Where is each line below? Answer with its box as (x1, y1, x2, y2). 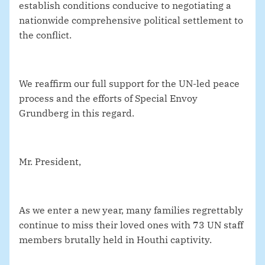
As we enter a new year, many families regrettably (19, 204, 243, 216)
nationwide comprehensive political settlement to (19, 14, 243, 27)
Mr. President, (19, 156, 81, 168)
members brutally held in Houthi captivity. (19, 234, 212, 246)
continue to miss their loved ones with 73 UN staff (19, 219, 243, 231)
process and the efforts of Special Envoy (19, 92, 198, 105)
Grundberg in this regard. (19, 107, 134, 119)
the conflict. (19, 29, 72, 41)
